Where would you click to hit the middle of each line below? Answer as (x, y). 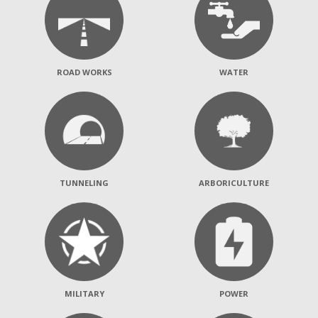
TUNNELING (84, 183)
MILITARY (84, 294)
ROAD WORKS (84, 72)
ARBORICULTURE (234, 183)
